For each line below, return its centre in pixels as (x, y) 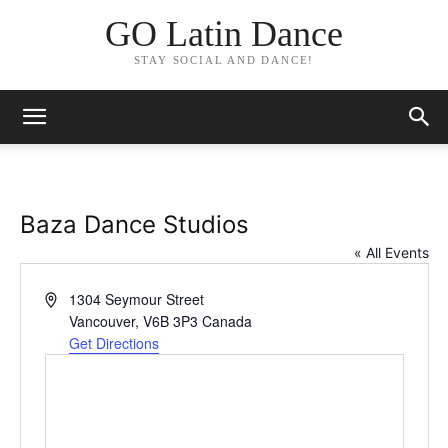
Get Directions (114, 343)
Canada (227, 321)
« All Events (391, 252)
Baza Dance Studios (134, 224)
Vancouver (102, 321)
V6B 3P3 (171, 321)
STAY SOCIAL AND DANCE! (224, 60)
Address (69, 298)
